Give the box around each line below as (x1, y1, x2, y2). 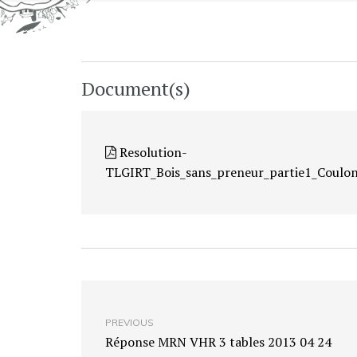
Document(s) (81, 76, 190, 101)
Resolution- (116, 143, 187, 161)
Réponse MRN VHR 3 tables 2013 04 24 (105, 333, 331, 351)
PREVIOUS (105, 316, 154, 328)
